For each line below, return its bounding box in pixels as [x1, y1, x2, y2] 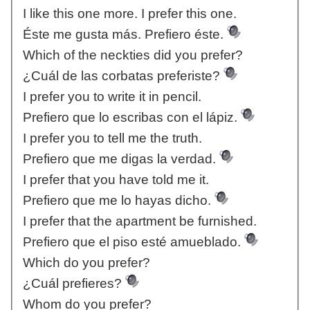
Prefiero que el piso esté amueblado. [22, 235, 244, 250]
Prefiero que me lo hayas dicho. [22, 193, 215, 208]
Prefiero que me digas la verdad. [22, 152, 219, 167]
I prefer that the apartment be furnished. [22, 214, 257, 229]
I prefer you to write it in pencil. [22, 89, 201, 104]
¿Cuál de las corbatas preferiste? [22, 69, 224, 84]
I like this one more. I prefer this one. [22, 6, 237, 21]
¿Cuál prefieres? [22, 276, 125, 291]
